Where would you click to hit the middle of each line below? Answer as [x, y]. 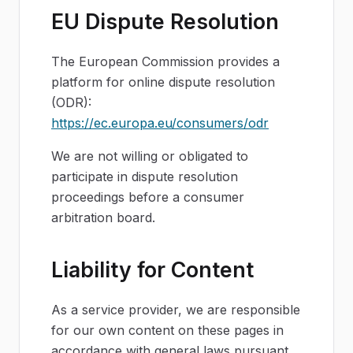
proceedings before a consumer [148, 197]
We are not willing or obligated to [150, 156]
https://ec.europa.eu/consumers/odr [160, 123]
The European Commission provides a [165, 61]
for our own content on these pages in [167, 330]
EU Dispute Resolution [165, 21]
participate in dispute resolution [145, 176]
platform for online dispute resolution [163, 82]
